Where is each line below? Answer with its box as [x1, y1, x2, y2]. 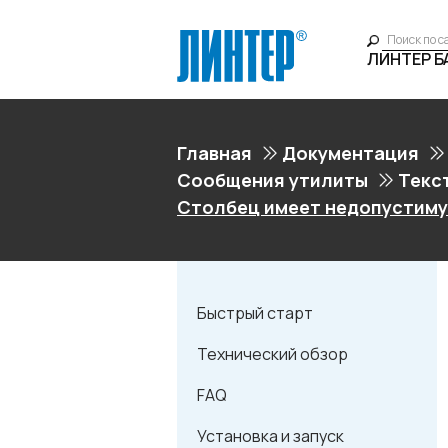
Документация [282, 141, 419, 165]
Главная [177, 141, 252, 165]
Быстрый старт [197, 302, 313, 324]
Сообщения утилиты [177, 168, 368, 192]
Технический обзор [197, 343, 348, 365]
